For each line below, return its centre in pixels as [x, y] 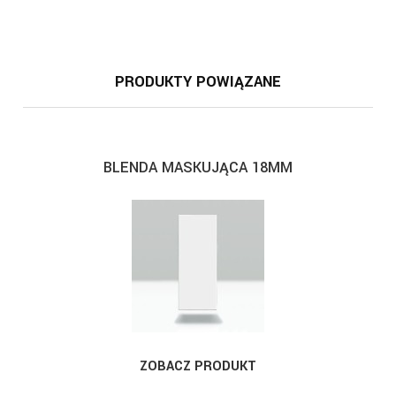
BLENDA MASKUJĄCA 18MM [198, 167]
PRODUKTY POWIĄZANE [198, 82]
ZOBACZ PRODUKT [198, 366]
